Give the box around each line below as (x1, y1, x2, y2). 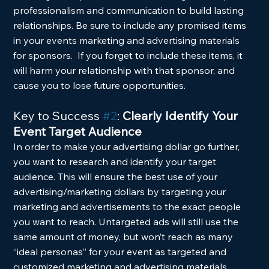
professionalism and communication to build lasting (13, 4, 247, 16)
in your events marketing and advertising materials (13, 34, 243, 46)
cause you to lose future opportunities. (13, 79, 186, 91)
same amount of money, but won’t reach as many (13, 231, 236, 243)
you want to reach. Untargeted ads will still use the (13, 216, 241, 228)
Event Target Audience (13, 124, 142, 139)
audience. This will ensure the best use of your (13, 171, 220, 183)
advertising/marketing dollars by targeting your (13, 186, 229, 198)
